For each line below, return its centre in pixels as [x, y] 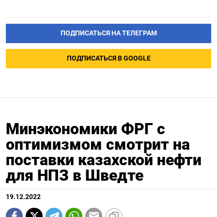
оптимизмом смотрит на [98, 144]
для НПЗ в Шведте [75, 175]
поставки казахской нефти [104, 160]
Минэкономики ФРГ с [85, 129]
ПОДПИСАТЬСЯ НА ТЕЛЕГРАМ [108, 33]
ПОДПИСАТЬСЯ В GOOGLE [108, 59]
